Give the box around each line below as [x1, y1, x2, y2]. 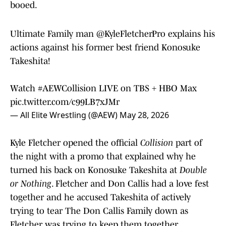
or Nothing [10, 179, 51, 189]
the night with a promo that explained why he [10, 151, 196, 162]
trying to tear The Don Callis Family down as [10, 206, 188, 216]
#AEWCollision [38, 83, 96, 94]
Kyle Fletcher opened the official [10, 138, 140, 148]
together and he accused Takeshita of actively [10, 192, 191, 203]
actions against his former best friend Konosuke [10, 42, 200, 53]
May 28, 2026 [120, 109, 169, 121]
